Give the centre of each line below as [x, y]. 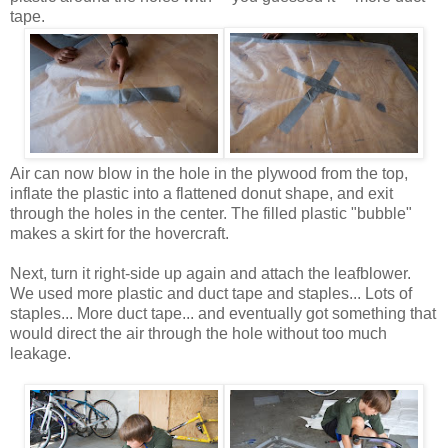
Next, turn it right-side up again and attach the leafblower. [210, 274]
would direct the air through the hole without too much [198, 334]
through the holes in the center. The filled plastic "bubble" [211, 214]
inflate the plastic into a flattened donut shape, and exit [201, 194]
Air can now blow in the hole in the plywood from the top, [209, 174]
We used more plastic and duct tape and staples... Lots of [211, 294]
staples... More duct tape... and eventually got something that [223, 314]
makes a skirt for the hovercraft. [119, 234]
